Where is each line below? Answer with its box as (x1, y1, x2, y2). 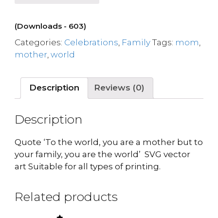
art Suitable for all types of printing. (15, 162, 161, 171)
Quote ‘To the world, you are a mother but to (15, 137, 203, 147)
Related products (15, 189, 118, 204)
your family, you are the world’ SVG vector (15, 149, 190, 159)
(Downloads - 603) (15, 21, 86, 31)
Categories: (15, 37, 64, 47)
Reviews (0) (94, 83, 145, 92)
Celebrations (64, 37, 118, 47)
